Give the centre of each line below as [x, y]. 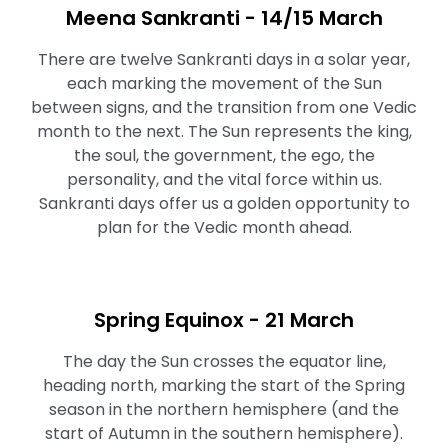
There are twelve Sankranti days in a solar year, [224, 59]
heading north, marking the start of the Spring [224, 385]
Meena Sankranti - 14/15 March [224, 18]
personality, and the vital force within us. [224, 179]
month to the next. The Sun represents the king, [224, 131]
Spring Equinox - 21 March [224, 320]
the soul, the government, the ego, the [224, 155]
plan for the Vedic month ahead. [224, 227]
